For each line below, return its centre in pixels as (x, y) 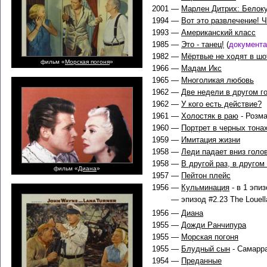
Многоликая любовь (218, 80)
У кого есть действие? (221, 104)
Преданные (201, 261)
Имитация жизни (211, 140)
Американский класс (218, 32)
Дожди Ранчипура (214, 225)
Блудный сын (206, 249)
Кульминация (205, 187)
